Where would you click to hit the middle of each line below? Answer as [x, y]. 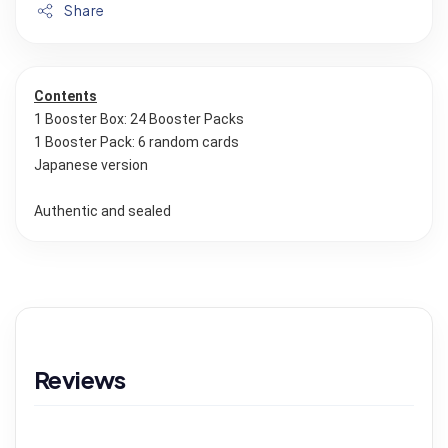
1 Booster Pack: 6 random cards [136, 142]
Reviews [80, 379]
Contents [65, 96]
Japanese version [91, 165]
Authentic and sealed [102, 211]
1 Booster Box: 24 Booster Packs [139, 119]
